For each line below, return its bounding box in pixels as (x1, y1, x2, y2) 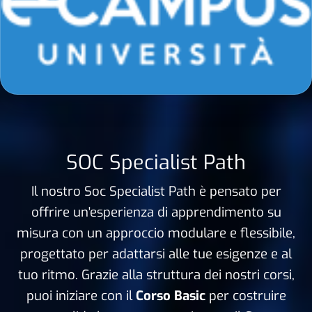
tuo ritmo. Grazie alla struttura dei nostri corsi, (17, 265, 295, 283)
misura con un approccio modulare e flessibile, (17, 224, 295, 242)
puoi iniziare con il (26, 286, 136, 304)
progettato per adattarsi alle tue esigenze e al (20, 244, 292, 263)
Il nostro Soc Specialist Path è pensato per (31, 182, 281, 200)
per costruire (205, 286, 286, 304)
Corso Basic (135, 286, 205, 304)
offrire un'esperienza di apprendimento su (31, 203, 281, 221)
